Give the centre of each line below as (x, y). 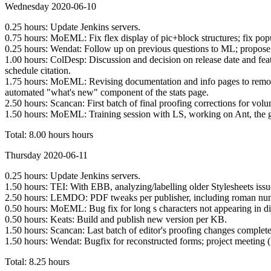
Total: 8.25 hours (37, 261)
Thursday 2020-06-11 (46, 155)
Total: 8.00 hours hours (49, 134)
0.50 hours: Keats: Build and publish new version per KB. (116, 219)
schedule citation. (38, 70)
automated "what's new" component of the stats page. (107, 92)
